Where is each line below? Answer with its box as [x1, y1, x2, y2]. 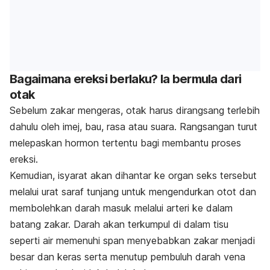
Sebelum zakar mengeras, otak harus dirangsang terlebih [10, 104, 260, 117]
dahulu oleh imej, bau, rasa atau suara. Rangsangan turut [10, 121, 257, 133]
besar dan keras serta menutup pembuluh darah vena [10, 251, 245, 263]
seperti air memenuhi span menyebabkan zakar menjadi [10, 234, 255, 247]
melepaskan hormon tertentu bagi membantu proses [10, 137, 241, 149]
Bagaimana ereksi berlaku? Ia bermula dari [10, 72, 242, 87]
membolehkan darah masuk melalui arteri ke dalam [10, 202, 233, 215]
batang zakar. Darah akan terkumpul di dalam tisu [10, 218, 228, 231]
